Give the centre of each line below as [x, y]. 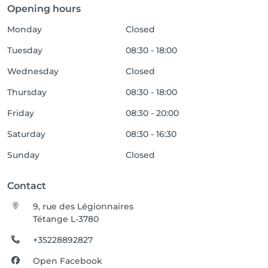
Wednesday [33, 71]
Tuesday [25, 50]
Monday [25, 29]
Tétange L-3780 [66, 219]
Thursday [27, 92]
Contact [27, 186]
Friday [21, 113]
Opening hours [44, 9]
